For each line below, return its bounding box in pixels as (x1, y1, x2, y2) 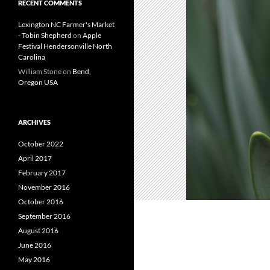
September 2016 (18, 212, 71, 221)
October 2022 (18, 139, 63, 148)
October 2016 (18, 197, 63, 206)
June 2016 (18, 240, 51, 250)
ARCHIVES (18, 118, 51, 126)
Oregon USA (18, 78, 58, 87)
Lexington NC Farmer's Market (18, 20, 115, 29)
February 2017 (18, 168, 66, 177)
